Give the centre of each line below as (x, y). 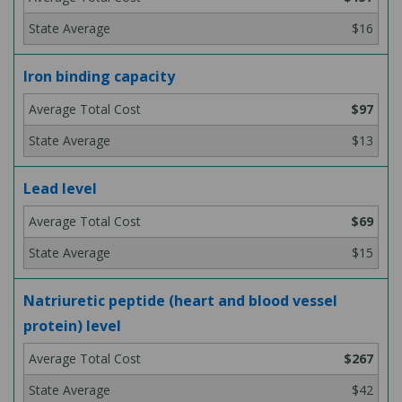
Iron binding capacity (99, 76)
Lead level (60, 188)
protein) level (72, 326)
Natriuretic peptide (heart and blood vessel (180, 301)
